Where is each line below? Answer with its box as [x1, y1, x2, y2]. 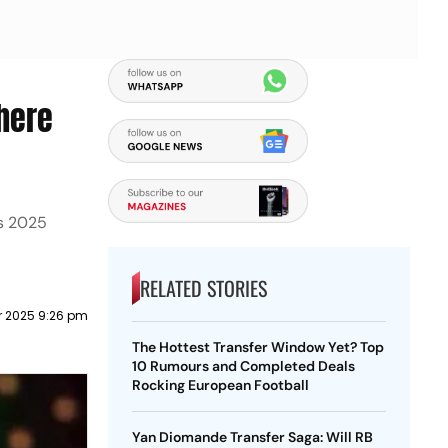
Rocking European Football [131, 376, 309, 394]
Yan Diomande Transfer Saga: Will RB [131, 428, 373, 446]
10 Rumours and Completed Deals [131, 357, 355, 375]
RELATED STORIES [139, 273, 267, 303]
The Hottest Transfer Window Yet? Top [131, 338, 384, 356]
